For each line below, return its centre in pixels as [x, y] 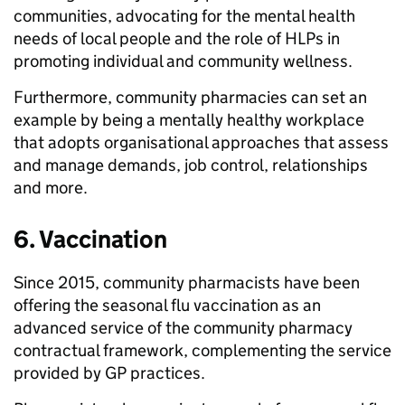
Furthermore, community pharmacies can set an [190, 97]
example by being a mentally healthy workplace [189, 119]
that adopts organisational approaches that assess [201, 142]
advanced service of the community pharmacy [183, 327]
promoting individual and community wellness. [183, 61]
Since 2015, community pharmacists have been [187, 282]
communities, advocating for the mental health [184, 15]
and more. [51, 187]
